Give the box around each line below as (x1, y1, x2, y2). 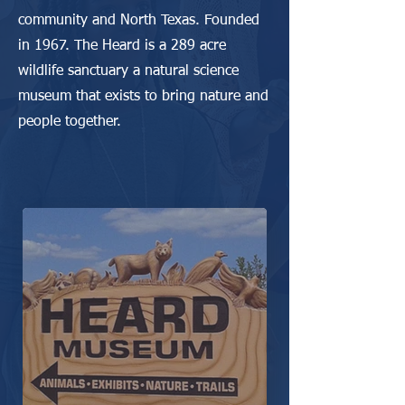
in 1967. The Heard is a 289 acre (18, 39, 226, 53)
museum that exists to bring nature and (18, 89, 268, 104)
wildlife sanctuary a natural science (18, 64, 239, 79)
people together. (18, 115, 121, 129)
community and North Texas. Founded (18, 14, 259, 28)
